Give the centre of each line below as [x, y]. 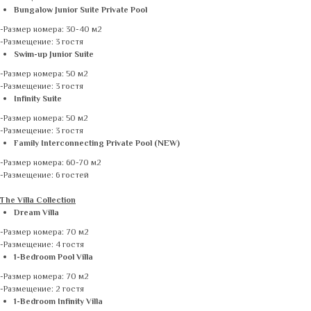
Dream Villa [36, 213]
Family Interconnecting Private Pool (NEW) [97, 144]
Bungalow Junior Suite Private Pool [81, 11]
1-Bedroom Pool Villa [53, 258]
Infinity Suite [38, 100]
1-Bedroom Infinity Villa [58, 302]
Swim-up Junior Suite [54, 55]
